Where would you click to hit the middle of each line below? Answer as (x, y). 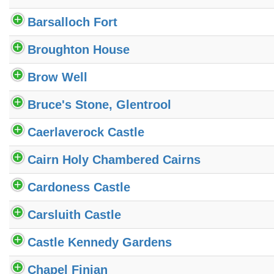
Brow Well (57, 77)
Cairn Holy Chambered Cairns (114, 159)
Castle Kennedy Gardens (100, 242)
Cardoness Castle (79, 187)
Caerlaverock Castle (86, 132)
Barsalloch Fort (72, 22)
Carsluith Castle (74, 214)
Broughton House (79, 49)
